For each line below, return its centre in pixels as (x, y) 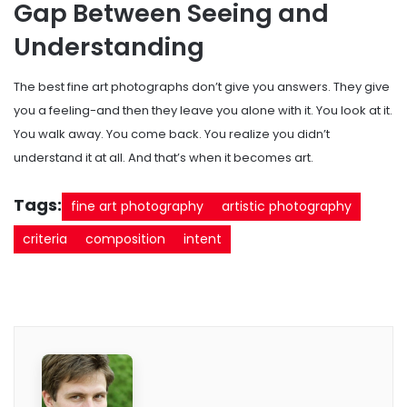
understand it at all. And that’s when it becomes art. (164, 158)
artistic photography (287, 207)
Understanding (109, 46)
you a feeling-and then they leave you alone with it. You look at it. (203, 111)
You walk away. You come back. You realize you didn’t (172, 134)
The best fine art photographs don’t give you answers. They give (202, 87)
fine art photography (137, 207)
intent (203, 239)
